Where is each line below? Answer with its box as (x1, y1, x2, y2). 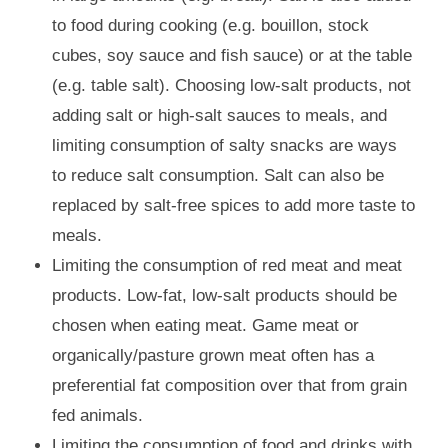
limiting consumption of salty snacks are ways (52, 136, 398, 156)
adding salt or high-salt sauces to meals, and (52, 106, 388, 126)
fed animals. (52, 406, 144, 426)
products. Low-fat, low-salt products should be (52, 286, 398, 306)
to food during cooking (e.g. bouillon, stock (52, 16, 370, 36)
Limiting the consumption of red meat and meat (52, 256, 403, 276)
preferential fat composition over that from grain (52, 376, 408, 396)
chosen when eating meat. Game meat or (52, 316, 360, 336)
